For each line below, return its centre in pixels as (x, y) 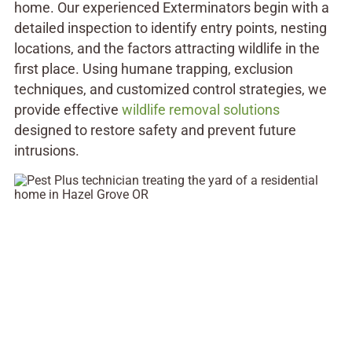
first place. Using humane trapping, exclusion (153, 70)
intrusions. (46, 151)
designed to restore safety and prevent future (155, 131)
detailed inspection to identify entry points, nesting (170, 29)
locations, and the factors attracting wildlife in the (167, 49)
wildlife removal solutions (200, 110)
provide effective (68, 110)
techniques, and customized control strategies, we (170, 90)
